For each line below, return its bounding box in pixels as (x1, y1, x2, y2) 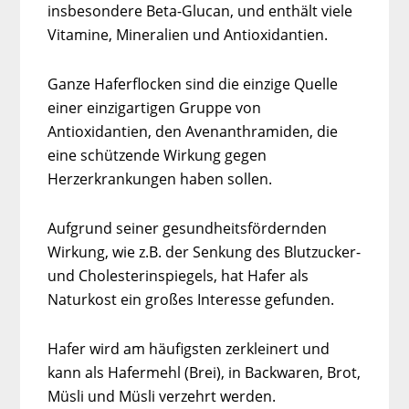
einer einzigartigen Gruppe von (47, 97, 262, 118)
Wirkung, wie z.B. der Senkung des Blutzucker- (47, 241, 362, 262)
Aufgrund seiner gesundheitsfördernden (47, 217, 328, 238)
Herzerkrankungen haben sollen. (47, 168, 273, 189)
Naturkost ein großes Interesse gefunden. (47, 288, 335, 309)
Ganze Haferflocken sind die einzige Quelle (47, 73, 339, 94)
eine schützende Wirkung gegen (47, 144, 267, 165)
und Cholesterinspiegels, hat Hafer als (47, 265, 309, 286)
